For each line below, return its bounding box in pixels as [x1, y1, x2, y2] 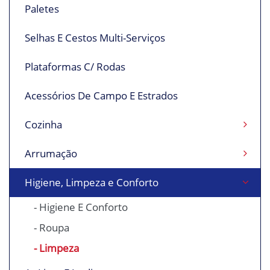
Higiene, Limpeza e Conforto [25, 175, 159, 190]
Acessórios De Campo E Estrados [25, 89, 178, 103]
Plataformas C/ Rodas [25, 60, 125, 74]
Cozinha [25, 118, 62, 132]
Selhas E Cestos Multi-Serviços [25, 31, 165, 45]
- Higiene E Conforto [34, 200, 128, 215]
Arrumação [25, 146, 77, 161]
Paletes [25, 2, 59, 16]
